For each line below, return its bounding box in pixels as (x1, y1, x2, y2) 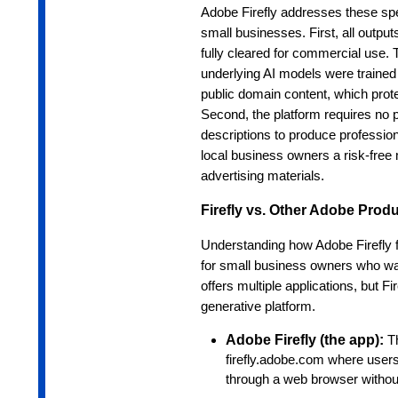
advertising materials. (200, 169, 324, 184)
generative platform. (200, 299, 315, 314)
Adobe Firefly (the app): (225, 332, 387, 348)
